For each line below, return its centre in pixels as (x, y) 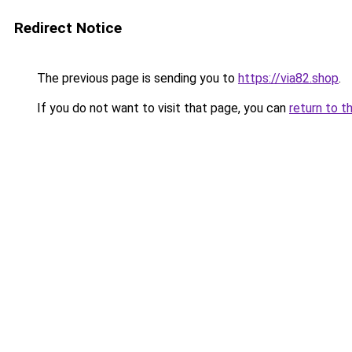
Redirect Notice (68, 28)
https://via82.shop (288, 78)
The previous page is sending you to (136, 78)
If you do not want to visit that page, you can (161, 108)
